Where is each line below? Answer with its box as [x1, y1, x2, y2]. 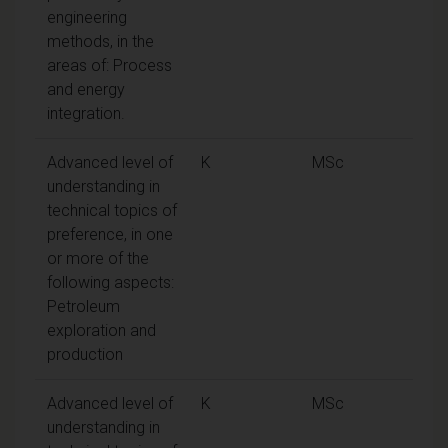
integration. [47, 103, 125, 123]
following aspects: [47, 272, 174, 292]
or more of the [47, 248, 149, 268]
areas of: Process [47, 55, 172, 75]
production [47, 344, 123, 364]
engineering [47, 7, 127, 27]
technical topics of [47, 200, 177, 220]
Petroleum [47, 296, 120, 316]
